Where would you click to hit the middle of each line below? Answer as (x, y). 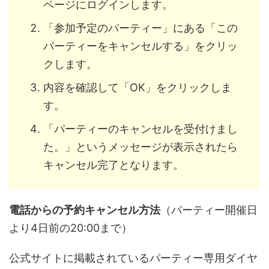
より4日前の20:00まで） (71, 228)
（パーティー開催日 (209, 210)
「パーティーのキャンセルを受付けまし (141, 128)
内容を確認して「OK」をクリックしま (138, 87)
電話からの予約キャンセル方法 (85, 210)
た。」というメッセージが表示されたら (141, 147)
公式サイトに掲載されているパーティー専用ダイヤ (133, 258)
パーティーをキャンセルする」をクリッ (141, 46)
